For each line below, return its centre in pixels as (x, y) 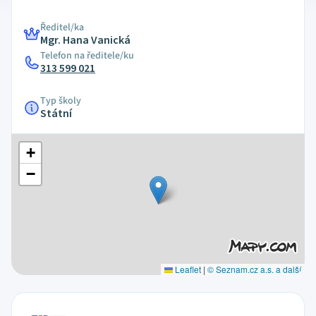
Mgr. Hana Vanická (85, 40)
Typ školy (61, 101)
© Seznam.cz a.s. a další (254, 269)
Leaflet (187, 269)
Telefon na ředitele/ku (87, 56)
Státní (56, 114)
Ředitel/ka (62, 28)
